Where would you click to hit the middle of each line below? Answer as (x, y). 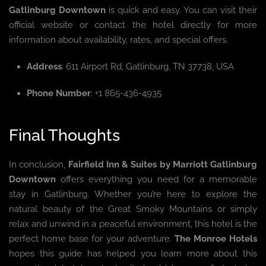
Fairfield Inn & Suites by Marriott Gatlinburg (162, 165)
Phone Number (59, 94)
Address (44, 67)
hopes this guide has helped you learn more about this (133, 254)
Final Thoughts (64, 135)
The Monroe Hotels (216, 239)
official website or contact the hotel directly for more (133, 25)
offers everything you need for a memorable (156, 180)
